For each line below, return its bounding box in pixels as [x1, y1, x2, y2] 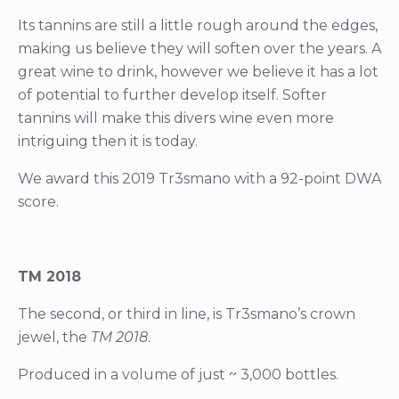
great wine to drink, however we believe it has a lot [18, 63, 379, 81]
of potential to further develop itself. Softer [18, 86, 327, 104]
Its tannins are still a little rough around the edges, [18, 17, 378, 35]
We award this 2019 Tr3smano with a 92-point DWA [18, 170, 381, 188]
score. [18, 193, 59, 211]
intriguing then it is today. [18, 133, 201, 151]
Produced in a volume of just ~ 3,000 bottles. [18, 366, 338, 384]
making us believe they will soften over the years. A [18, 40, 381, 58]
